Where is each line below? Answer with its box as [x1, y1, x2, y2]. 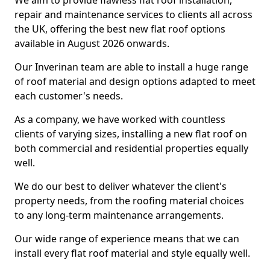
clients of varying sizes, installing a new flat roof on [14, 127, 247, 140]
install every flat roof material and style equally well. [14, 246, 250, 260]
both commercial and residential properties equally [14, 142, 248, 155]
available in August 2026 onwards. [14, 37, 169, 50]
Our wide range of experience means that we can [14, 232, 239, 245]
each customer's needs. [14, 89, 123, 102]
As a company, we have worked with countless [14, 113, 225, 126]
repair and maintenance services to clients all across [14, 8, 253, 21]
